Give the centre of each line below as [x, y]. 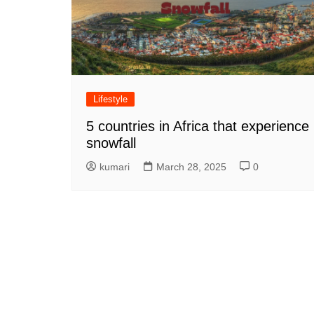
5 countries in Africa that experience [198, 126]
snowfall [111, 143]
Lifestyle [110, 99]
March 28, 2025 [191, 166]
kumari [115, 166]
